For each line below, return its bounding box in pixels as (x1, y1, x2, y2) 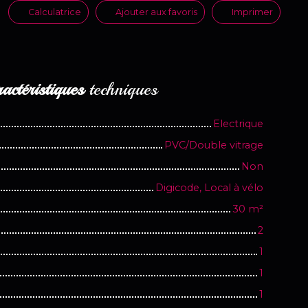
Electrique (213, 117, 263, 130)
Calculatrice (28, 6, 81, 17)
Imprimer (232, 6, 273, 17)
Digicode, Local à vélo (155, 181, 263, 194)
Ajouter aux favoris (115, 6, 197, 17)
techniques (83, 78, 157, 100)
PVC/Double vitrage (164, 138, 263, 151)
